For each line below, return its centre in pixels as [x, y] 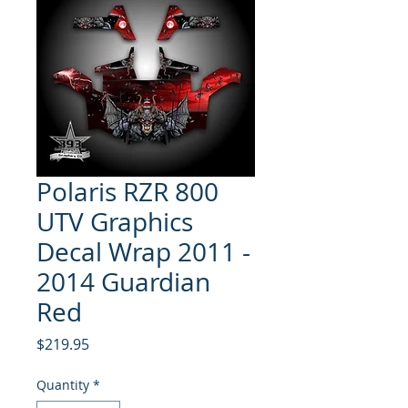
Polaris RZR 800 [127, 191]
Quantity [63, 384]
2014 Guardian [123, 281]
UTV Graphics [115, 221]
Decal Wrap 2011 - [143, 251]
